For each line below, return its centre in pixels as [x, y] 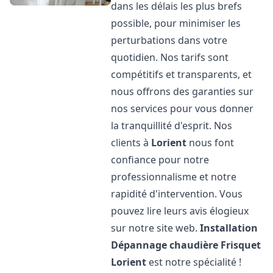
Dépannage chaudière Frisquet [186, 245]
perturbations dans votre [169, 40]
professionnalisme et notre [174, 177]
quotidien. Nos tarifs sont [170, 57]
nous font [211, 143]
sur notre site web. [156, 228]
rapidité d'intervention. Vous [177, 194]
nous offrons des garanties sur [183, 91]
